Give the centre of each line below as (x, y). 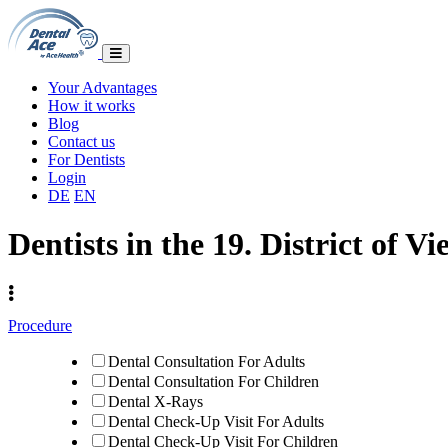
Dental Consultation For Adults (206, 361)
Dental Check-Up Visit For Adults (216, 421)
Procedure (40, 325)
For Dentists (86, 159)
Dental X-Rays (155, 401)
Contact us (81, 141)
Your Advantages (102, 87)
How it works (91, 105)
